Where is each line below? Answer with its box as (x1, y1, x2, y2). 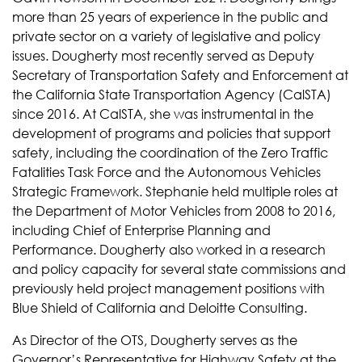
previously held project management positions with (12, 279, 325, 297)
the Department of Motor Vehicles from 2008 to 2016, (12, 201, 335, 219)
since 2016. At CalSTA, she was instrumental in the (12, 104, 314, 122)
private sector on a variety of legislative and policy (12, 27, 321, 44)
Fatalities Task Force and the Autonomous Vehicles (12, 162, 321, 180)
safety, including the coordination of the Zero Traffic (12, 143, 328, 161)
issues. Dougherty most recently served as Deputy (12, 46, 314, 64)
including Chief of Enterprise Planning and (12, 221, 271, 238)
